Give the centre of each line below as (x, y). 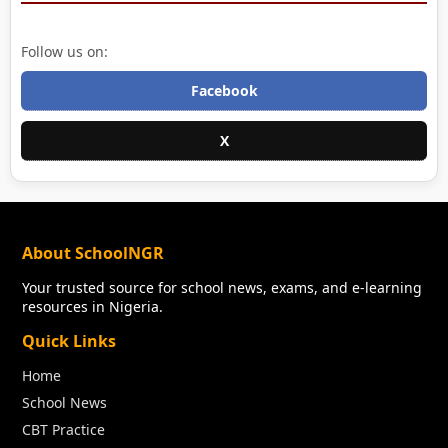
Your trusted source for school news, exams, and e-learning (222, 287)
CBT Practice (64, 429)
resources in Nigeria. (93, 306)
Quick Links (69, 340)
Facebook (224, 90)
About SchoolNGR (93, 252)
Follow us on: (64, 51)
